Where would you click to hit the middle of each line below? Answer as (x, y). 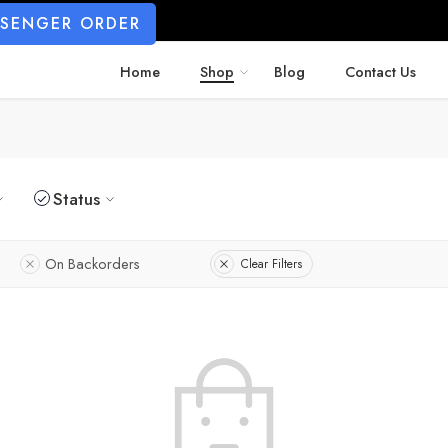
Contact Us (380, 71)
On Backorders (92, 263)
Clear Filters (271, 263)
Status (76, 199)
